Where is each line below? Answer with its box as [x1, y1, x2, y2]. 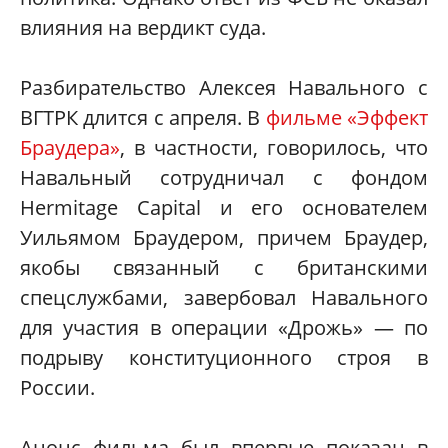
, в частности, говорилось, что [120, 134, 428, 162]
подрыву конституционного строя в [20, 344, 428, 372]
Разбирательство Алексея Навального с [20, 74, 428, 102]
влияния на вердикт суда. [20, 14, 266, 42]
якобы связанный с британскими [20, 254, 428, 282]
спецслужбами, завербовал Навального [20, 284, 428, 312]
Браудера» [20, 134, 120, 162]
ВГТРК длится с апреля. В [20, 104, 266, 132]
